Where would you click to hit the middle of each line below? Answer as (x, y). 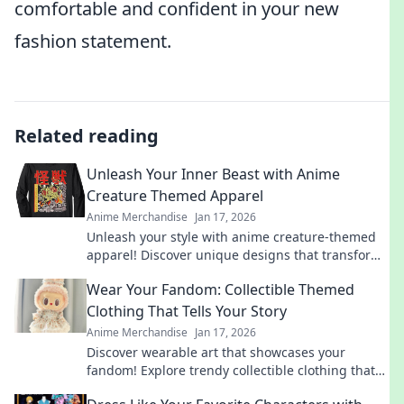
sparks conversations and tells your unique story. (235, 388)
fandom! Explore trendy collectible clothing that (231, 370)
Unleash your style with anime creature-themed (231, 237)
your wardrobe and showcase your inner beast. (230, 273)
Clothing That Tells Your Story (187, 311)
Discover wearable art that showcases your (216, 352)
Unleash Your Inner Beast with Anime (213, 174)
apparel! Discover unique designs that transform (234, 255)
